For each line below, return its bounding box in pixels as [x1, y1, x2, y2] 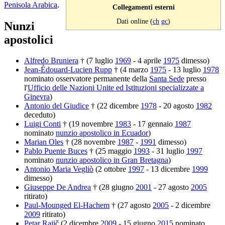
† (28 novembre [63, 138, 118, 147]
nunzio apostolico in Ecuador [56, 129, 148, 138]
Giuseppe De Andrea [24, 183, 91, 192]
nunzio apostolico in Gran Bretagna [56, 156, 168, 165]
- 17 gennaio [131, 120, 175, 129]
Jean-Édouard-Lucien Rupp [24, 65, 112, 74]
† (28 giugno [91, 183, 136, 192]
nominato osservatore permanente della [24, 74, 149, 83]
